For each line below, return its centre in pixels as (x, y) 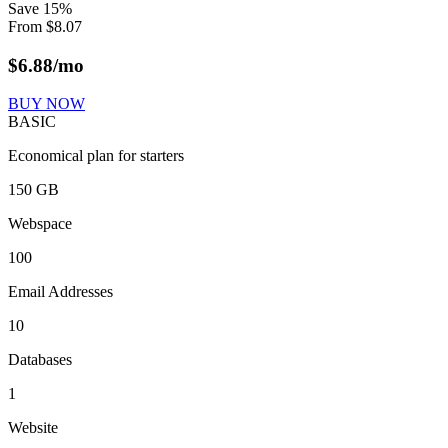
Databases (40, 360)
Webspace (40, 224)
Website (33, 428)
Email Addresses (60, 292)
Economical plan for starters (96, 156)
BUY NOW (46, 104)
